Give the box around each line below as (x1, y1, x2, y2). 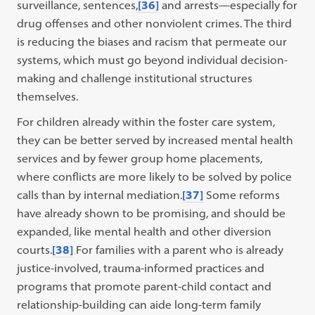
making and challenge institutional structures (17, 71, 253, 85)
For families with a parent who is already (73, 243, 284, 257)
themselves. (17, 89, 79, 103)
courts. (17, 243, 53, 257)
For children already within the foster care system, (17, 115, 276, 129)
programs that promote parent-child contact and (17, 279, 272, 293)
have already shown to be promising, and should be (17, 206, 286, 220)
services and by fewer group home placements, (17, 151, 263, 165)
